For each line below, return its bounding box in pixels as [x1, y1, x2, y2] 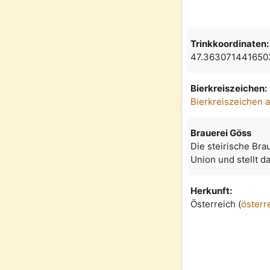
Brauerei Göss [190, 127, 252, 139]
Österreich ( [190, 198, 242, 210]
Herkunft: [190, 185, 233, 197]
